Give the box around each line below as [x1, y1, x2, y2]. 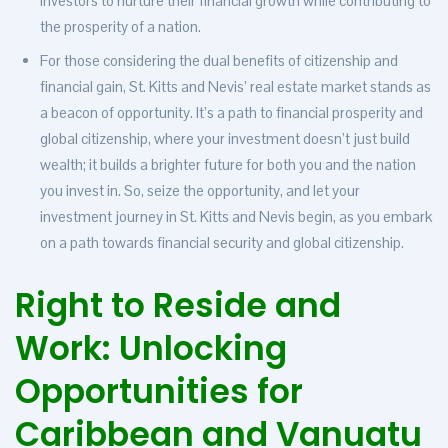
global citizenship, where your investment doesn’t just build [40, 129, 410, 149]
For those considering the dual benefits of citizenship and [40, 51, 398, 71]
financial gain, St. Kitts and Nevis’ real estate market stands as [40, 77, 431, 97]
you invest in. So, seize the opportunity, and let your [40, 181, 360, 201]
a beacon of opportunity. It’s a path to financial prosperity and [40, 103, 423, 123]
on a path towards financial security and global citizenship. [40, 233, 404, 253]
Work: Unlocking [15, 325, 287, 373]
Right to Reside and [15, 282, 341, 330]
